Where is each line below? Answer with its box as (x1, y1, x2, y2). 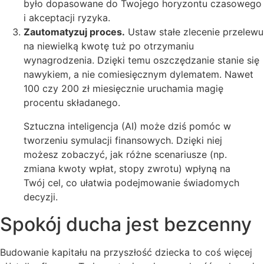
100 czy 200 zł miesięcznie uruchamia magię (24, 82, 223, 95)
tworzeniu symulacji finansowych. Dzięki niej (24, 134, 222, 147)
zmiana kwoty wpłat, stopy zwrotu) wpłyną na (24, 163, 230, 175)
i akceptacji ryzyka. (24, 12, 110, 24)
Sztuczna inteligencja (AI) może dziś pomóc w (24, 120, 231, 133)
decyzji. (24, 191, 58, 203)
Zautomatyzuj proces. (24, 26, 125, 38)
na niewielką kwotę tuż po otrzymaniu (24, 40, 194, 52)
